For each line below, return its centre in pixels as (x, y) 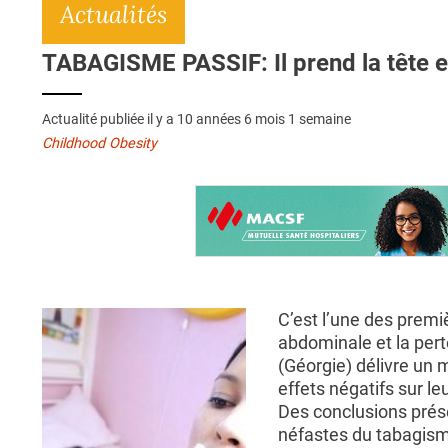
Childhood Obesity (99, 144)
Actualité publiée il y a (109, 119)
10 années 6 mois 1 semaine (264, 119)
